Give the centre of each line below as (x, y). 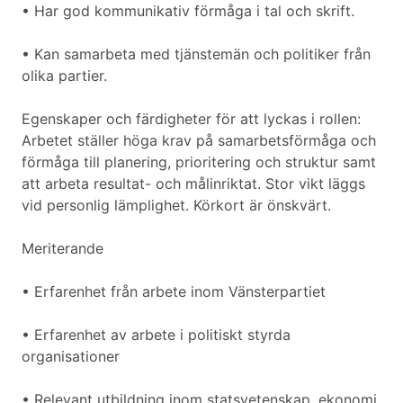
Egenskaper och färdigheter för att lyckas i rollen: (191, 119)
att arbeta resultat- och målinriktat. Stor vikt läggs (193, 184)
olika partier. (64, 76)
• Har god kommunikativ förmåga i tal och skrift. (188, 11)
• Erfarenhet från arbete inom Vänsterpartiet (174, 292)
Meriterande (63, 249)
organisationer (71, 357)
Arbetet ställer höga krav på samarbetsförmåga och (199, 141)
